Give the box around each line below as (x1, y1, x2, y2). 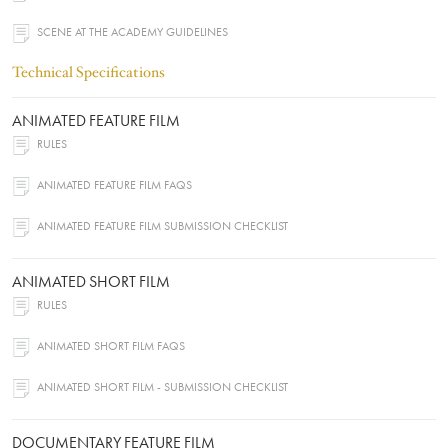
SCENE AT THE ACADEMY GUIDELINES (37, 27, 228, 40)
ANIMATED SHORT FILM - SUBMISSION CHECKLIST (37, 382, 288, 395)
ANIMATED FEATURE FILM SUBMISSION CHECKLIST (37, 221, 288, 234)
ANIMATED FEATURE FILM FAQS (37, 180, 192, 193)
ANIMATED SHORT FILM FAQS (37, 341, 185, 354)
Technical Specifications (12, 62, 165, 83)
